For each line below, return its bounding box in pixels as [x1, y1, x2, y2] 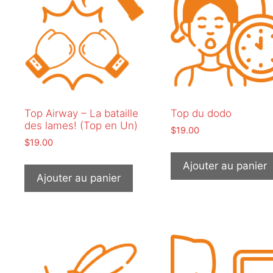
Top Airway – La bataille [24, 107, 138, 119]
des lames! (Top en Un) [24, 119, 138, 132]
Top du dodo [170, 107, 232, 119]
